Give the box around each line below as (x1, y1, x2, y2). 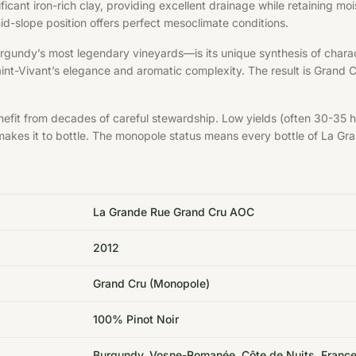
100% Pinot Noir (93, 312, 179, 326)
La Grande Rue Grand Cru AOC (93, 205, 254, 219)
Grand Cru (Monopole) (93, 277, 210, 290)
